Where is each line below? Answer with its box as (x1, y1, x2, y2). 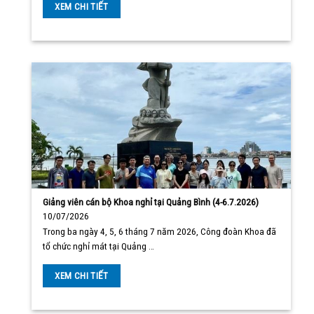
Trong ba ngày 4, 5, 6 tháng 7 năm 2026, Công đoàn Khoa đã (43, 226, 277, 238)
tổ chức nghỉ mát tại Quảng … (43, 240, 155, 252)
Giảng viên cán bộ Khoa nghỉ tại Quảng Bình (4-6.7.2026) (43, 196, 259, 207)
